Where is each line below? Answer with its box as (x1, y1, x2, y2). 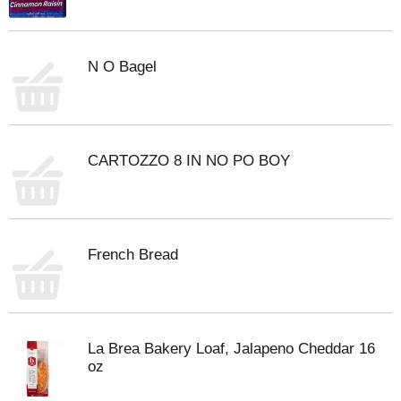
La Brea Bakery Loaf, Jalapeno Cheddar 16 (88, 340, 375, 357)
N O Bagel (88, 58, 157, 75)
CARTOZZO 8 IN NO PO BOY (88, 152, 290, 169)
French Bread (88, 246, 178, 263)
